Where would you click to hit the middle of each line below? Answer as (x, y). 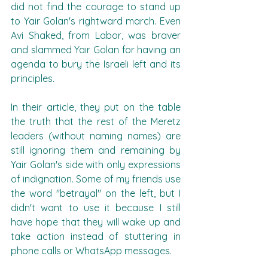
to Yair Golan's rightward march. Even (96, 21)
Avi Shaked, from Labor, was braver (96, 35)
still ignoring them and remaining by (96, 150)
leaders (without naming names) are (96, 136)
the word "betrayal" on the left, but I (96, 193)
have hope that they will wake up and (96, 222)
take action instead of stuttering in (96, 236)
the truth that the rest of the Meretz (96, 121)
